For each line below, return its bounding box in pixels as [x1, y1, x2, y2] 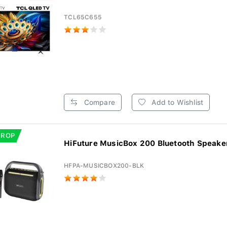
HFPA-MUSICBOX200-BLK [64, 162, 144, 169]
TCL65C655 [64, 14, 102, 21]
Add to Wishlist [149, 98, 204, 106]
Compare [82, 98, 115, 106]
